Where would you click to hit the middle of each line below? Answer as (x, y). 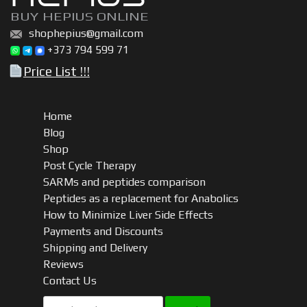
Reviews (63, 265)
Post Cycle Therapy (89, 166)
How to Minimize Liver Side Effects (128, 215)
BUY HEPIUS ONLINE (79, 17)
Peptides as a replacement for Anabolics (141, 199)
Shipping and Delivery (95, 248)
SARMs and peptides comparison (124, 182)
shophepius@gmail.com (86, 34)
